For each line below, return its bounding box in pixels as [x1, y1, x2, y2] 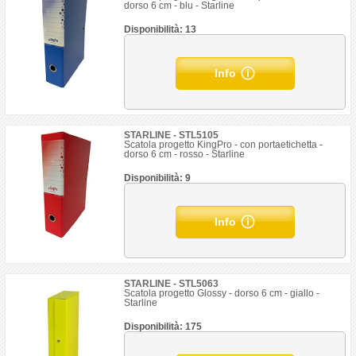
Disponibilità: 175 [124, 321, 203, 332]
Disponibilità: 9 [124, 172, 192, 184]
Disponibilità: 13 [124, 24, 197, 35]
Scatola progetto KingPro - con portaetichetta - [124, 139, 323, 150]
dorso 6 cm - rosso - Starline [124, 149, 246, 160]
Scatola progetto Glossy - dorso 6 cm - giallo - [124, 288, 320, 299]
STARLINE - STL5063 [124, 278, 219, 289]
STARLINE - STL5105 [124, 130, 219, 141]
